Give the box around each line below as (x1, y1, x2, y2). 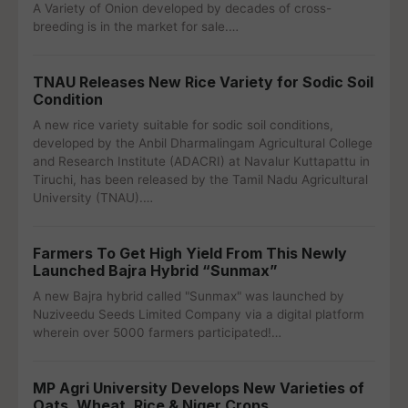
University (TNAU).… (33, 190, 153, 205)
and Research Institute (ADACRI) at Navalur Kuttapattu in (33, 154, 370, 168)
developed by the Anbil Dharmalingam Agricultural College (33, 136, 372, 150)
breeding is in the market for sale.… (33, 19, 239, 34)
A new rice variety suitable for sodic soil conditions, (33, 117, 333, 132)
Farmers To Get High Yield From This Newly (33, 244, 347, 262)
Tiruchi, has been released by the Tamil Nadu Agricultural (33, 172, 368, 187)
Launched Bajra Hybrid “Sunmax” (33, 261, 278, 280)
